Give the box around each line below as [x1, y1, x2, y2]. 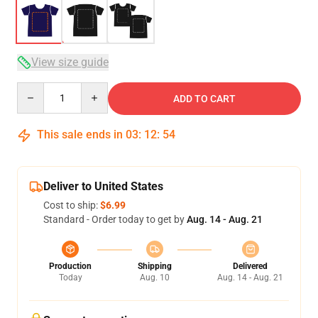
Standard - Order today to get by [43, 214, 187, 225]
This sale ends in [34, 128, 126, 141]
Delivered [233, 261, 268, 271]
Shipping [137, 261, 172, 271]
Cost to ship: [43, 199, 100, 211]
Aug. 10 [139, 273, 170, 283]
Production [49, 261, 92, 271]
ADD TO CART [173, 93, 236, 104]
